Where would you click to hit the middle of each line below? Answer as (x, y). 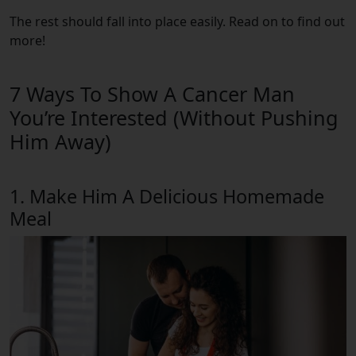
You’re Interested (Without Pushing (174, 117)
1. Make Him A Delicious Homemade (167, 196)
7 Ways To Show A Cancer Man (152, 93)
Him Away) (60, 141)
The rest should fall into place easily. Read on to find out (177, 21)
